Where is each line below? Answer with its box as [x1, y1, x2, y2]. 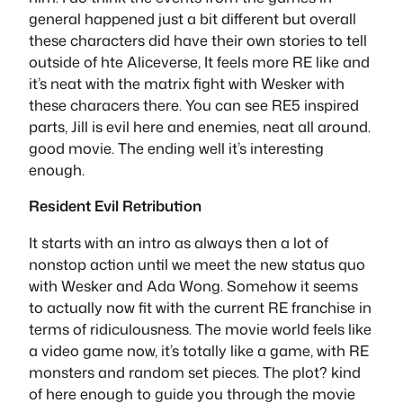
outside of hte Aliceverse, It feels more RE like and [29, 50, 370, 72]
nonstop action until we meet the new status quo [29, 253, 365, 274]
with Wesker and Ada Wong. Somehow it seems [29, 274, 358, 296]
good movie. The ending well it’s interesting [29, 137, 324, 158]
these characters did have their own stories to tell [29, 29, 367, 50]
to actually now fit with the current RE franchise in [29, 296, 372, 318]
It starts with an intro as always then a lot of [29, 231, 328, 253]
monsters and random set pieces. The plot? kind [29, 361, 361, 382]
